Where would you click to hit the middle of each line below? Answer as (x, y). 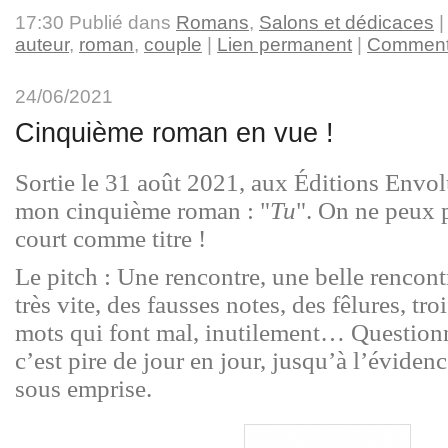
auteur (42, 45)
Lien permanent (284, 45)
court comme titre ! (110, 239)
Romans (212, 23)
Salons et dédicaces (346, 23)
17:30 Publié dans (95, 23)
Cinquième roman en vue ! (174, 133)
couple (173, 45)
